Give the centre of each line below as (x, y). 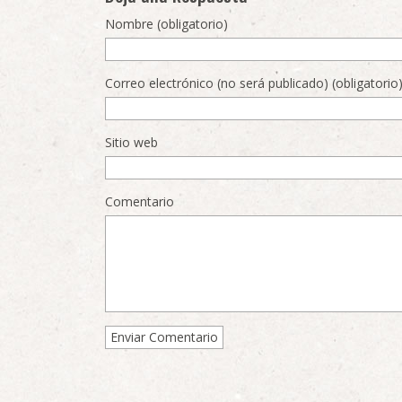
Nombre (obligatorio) (166, 24)
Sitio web (131, 142)
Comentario (140, 201)
